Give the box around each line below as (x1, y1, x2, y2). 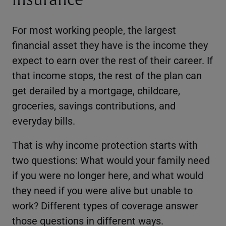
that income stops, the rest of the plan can (12, 68, 202, 82)
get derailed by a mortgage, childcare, (12, 83, 180, 97)
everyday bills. (12, 114, 75, 127)
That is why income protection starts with (12, 138, 198, 151)
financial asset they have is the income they (12, 38, 208, 51)
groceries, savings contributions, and (12, 98, 176, 112)
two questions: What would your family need (12, 153, 210, 166)
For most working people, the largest (12, 23, 176, 36)
